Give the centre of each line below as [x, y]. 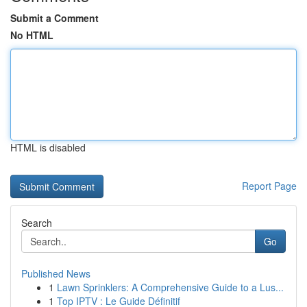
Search [37, 223]
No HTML [32, 35]
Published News [56, 273]
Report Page [269, 186]
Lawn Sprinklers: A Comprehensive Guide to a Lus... [170, 287]
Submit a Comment [54, 18]
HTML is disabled [48, 147]
